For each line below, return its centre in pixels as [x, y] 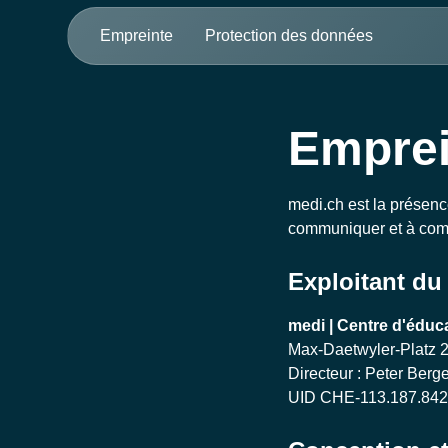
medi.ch [316, 204]
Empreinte [137, 35]
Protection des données [289, 35]
